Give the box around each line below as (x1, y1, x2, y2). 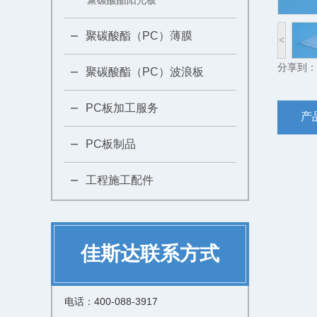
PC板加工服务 (86, 102, 158, 114)
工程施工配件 (86, 174, 154, 186)
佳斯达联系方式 (81, 243, 219, 265)
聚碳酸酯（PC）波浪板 (86, 66, 204, 78)
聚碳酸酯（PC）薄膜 (86, 30, 192, 42)
